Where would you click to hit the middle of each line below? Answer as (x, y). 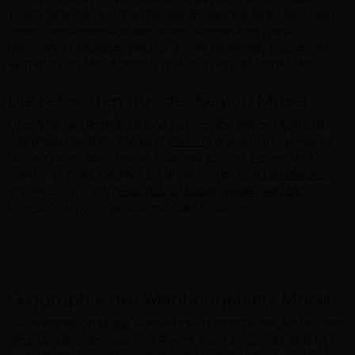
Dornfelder (293, 175)
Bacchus (141, 192)
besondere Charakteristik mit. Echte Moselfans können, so (168, 48)
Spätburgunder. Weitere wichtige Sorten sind (136, 175)
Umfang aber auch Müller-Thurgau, (107, 158)
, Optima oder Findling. (185, 208)
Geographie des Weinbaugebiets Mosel (170, 300)
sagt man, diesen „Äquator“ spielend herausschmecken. (161, 65)
